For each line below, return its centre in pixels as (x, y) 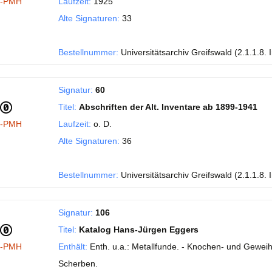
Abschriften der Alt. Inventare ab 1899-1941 (168, 107)
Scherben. (78, 263)
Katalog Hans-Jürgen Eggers (139, 229)
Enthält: (73, 246)
